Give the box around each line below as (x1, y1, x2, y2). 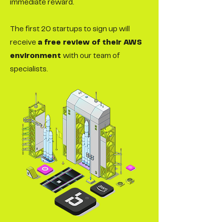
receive (10, 39, 38, 46)
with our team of (63, 53, 120, 59)
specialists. (10, 66, 48, 73)
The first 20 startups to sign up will (10, 26, 130, 33)
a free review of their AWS (38, 39, 142, 46)
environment (10, 53, 63, 59)
